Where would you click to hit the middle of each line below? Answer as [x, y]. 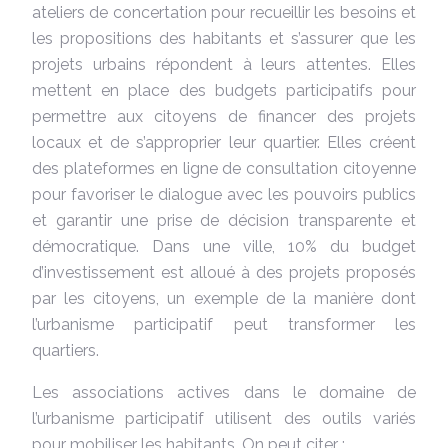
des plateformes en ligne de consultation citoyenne [224, 168]
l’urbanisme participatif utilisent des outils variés [224, 418]
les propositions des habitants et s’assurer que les [224, 38]
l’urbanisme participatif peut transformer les [224, 324]
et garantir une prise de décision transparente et [224, 220]
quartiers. [65, 350]
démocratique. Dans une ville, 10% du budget [224, 246]
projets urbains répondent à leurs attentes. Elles [224, 64]
